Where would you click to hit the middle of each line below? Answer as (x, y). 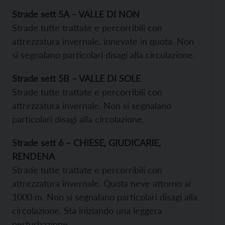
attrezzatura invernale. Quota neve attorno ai (101, 183)
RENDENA (33, 156)
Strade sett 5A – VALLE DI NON (76, 14)
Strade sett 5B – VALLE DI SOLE (76, 78)
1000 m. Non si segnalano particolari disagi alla (105, 197)
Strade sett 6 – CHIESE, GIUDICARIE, (86, 142)
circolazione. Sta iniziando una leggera (87, 210)
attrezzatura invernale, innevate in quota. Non (103, 41)
